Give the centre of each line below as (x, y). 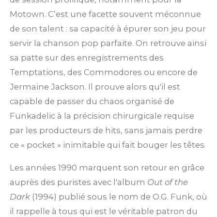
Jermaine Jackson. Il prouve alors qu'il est (95, 87)
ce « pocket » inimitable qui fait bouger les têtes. (108, 145)
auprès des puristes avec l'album (78, 182)
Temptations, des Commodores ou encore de (104, 72)
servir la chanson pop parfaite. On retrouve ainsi (108, 43)
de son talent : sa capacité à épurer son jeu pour (108, 29)
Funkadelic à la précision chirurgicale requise (102, 116)
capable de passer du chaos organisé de (92, 101)
